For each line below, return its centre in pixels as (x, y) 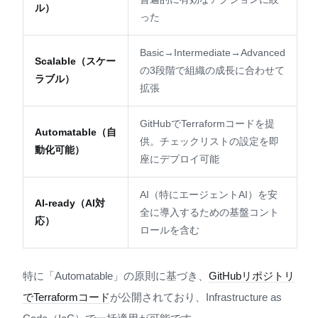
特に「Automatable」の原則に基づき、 (116, 275)
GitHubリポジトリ (252, 275)
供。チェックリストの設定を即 (209, 141)
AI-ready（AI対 (70, 203)
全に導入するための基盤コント (209, 212)
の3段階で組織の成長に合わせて (212, 70)
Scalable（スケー (75, 61)
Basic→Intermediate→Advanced (213, 52)
